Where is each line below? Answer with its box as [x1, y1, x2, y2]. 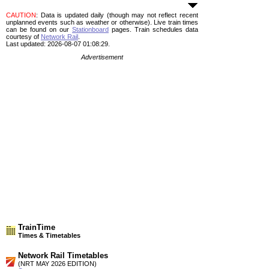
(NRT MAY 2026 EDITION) [18, 260, 97, 267]
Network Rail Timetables [18, 251, 108, 260]
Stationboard [72, 26, 109, 33]
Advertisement [81, 53, 123, 61]
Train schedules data [131, 26, 198, 33]
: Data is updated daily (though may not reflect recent [36, 11, 198, 19]
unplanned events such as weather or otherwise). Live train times [6, 19, 198, 26]
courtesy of [6, 33, 41, 40]
